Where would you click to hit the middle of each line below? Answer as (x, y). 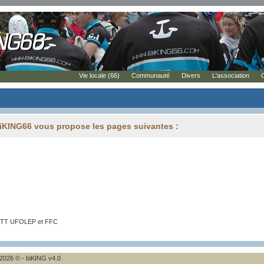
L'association (231, 75)
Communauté (151, 75)
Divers (191, 75)
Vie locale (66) (99, 75)
